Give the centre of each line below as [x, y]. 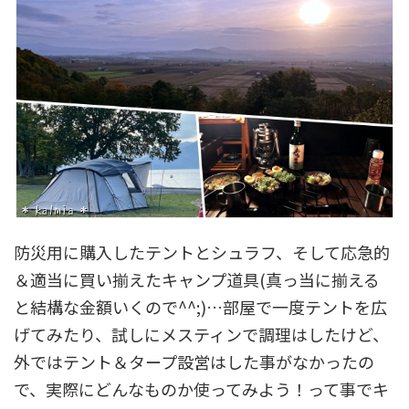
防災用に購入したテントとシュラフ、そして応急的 [202, 252]
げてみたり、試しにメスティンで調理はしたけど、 [201, 334]
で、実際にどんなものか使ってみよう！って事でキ [201, 388]
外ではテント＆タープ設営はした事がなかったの [194, 361]
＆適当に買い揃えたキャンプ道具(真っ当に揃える [197, 279]
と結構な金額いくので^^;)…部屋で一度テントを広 [200, 306]
